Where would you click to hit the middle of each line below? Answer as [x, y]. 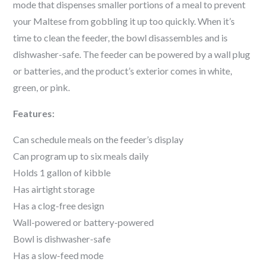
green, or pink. [42, 87]
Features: [34, 113]
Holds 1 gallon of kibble [62, 172]
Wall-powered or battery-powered [84, 222]
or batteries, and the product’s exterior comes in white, [123, 71]
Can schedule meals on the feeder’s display [98, 139]
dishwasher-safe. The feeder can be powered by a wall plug [132, 54]
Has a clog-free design [59, 206]
